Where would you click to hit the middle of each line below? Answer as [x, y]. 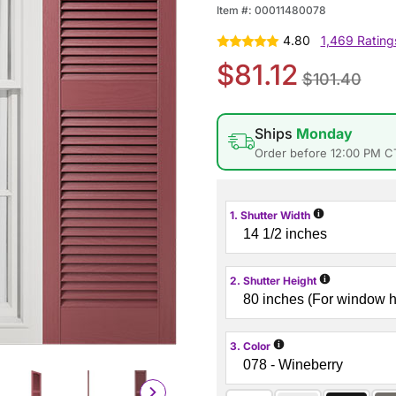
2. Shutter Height [273, 281]
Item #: [235, 11]
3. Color [256, 346]
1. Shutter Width [270, 216]
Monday [324, 133]
